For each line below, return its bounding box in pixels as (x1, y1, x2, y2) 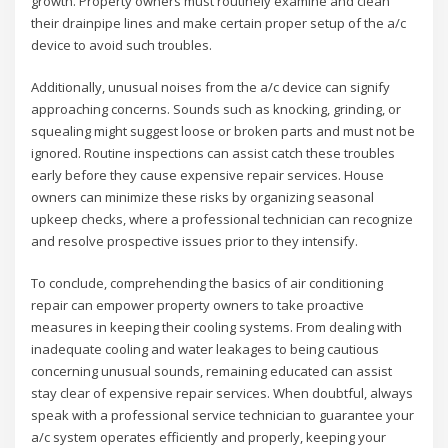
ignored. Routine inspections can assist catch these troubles (31, 144, 396, 163)
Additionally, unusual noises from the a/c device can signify (31, 78, 391, 97)
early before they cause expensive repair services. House (31, 166, 385, 185)
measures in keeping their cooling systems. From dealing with (31, 318, 403, 337)
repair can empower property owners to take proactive (31, 296, 365, 315)
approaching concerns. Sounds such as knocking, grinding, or (31, 100, 402, 119)
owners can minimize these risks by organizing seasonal (31, 188, 375, 207)
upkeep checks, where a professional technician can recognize (31, 210, 414, 229)
